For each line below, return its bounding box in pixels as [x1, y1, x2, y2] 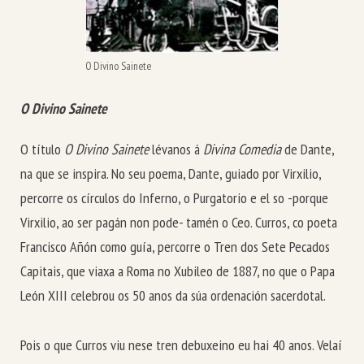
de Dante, [284, 140, 334, 159]
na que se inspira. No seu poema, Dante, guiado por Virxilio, [20, 164, 321, 184]
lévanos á [152, 140, 203, 159]
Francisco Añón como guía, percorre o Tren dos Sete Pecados [20, 237, 330, 257]
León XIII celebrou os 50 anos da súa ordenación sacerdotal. [20, 286, 326, 305]
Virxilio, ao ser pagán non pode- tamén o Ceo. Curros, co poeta [20, 213, 337, 232]
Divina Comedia [203, 140, 284, 159]
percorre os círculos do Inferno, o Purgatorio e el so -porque [20, 188, 328, 208]
